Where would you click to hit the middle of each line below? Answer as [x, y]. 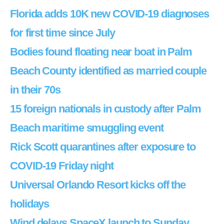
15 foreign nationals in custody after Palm [105, 109]
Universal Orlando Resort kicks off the [98, 185]
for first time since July [62, 33]
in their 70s [35, 90]
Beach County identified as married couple [108, 71]
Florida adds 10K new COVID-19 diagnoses [110, 14]
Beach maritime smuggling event [87, 128]
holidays [30, 204]
